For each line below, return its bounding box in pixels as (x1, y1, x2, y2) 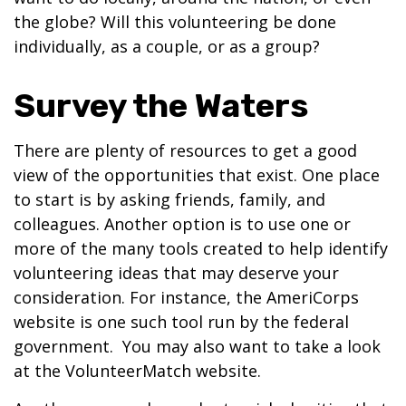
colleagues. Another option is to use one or (14, 213, 351, 235)
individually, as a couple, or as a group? (14, 35, 320, 57)
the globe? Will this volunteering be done (14, 11, 336, 33)
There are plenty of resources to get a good (14, 140, 357, 161)
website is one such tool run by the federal (14, 311, 349, 333)
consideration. (14, 286, 130, 308)
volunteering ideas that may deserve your (14, 262, 339, 284)
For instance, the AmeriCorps (130, 286, 359, 308)
